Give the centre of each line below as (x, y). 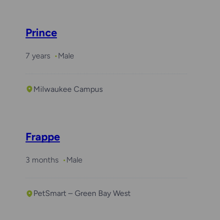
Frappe (43, 137)
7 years (38, 55)
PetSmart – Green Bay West (82, 193)
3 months (42, 160)
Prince (41, 32)
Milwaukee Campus (68, 89)
